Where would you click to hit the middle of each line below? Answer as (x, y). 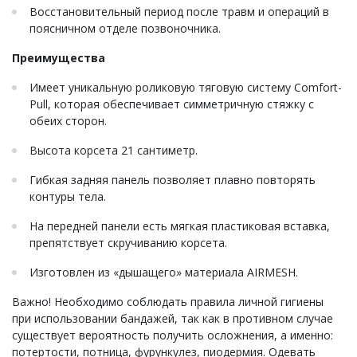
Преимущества (59, 58)
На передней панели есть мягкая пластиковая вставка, (180, 226)
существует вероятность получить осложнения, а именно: (173, 335)
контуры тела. (68, 197)
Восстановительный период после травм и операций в (179, 12)
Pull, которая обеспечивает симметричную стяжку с (172, 104)
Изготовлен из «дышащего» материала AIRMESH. (164, 273)
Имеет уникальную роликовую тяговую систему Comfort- (186, 88)
